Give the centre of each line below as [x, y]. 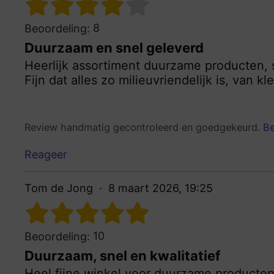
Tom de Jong [59, 188]
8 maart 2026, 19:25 [161, 188]
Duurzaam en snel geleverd [114, 47]
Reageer [46, 155]
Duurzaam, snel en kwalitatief [122, 256]
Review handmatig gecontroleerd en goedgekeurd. [144, 127]
